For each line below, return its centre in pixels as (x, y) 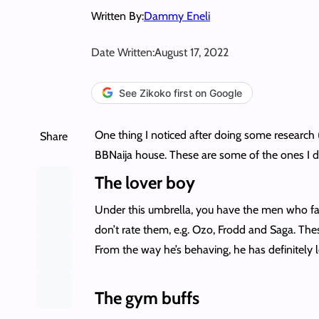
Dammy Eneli (177, 16)
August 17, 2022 (192, 52)
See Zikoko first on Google (181, 93)
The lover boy (146, 182)
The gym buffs (147, 298)
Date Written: (123, 52)
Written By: (117, 16)
